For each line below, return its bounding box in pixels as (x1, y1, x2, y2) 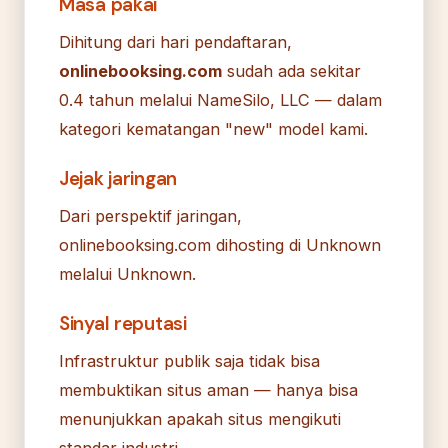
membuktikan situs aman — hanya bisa (59, 379, 358, 400)
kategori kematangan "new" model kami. (59, 118, 368, 139)
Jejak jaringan (59, 165, 178, 191)
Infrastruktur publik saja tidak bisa (59, 350, 320, 371)
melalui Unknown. (59, 263, 196, 284)
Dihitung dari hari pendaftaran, (59, 31, 292, 52)
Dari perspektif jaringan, (59, 205, 242, 226)
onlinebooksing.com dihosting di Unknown (59, 234, 381, 255)
